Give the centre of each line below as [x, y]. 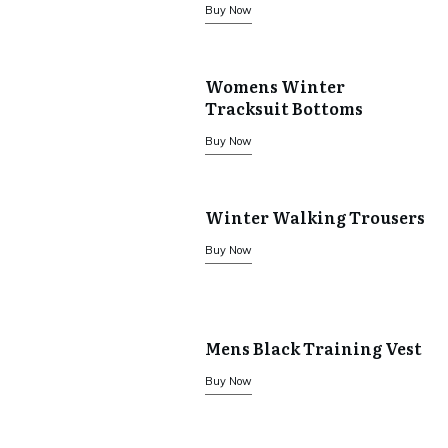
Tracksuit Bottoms [283, 107]
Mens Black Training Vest [313, 347]
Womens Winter [274, 85]
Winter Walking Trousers [314, 216]
